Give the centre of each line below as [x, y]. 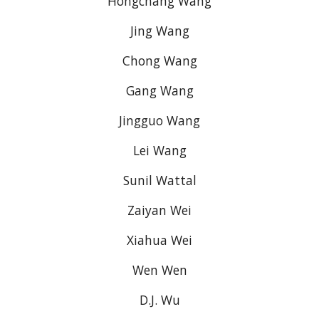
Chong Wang [159, 61]
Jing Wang [159, 31]
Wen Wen [159, 270]
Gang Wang [159, 90]
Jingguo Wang [159, 120]
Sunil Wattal [159, 180]
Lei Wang [159, 150]
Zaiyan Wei [159, 210]
